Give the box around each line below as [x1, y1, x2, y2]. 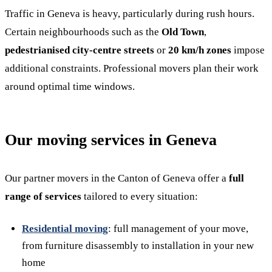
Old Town [161, 26, 204, 38]
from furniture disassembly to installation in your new [22, 240, 254, 251]
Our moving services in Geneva [5, 131, 217, 149]
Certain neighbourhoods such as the [5, 26, 161, 38]
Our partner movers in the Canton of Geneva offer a [5, 172, 229, 184]
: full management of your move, [108, 223, 248, 234]
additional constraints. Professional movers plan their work [5, 63, 259, 74]
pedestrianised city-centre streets [5, 44, 154, 56]
